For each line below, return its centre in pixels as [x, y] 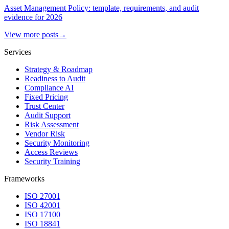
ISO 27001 [42, 196]
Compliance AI [49, 87]
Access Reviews [51, 152]
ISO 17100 [42, 214]
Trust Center [44, 106]
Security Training [52, 161]
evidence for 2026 [33, 17]
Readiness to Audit [55, 78]
